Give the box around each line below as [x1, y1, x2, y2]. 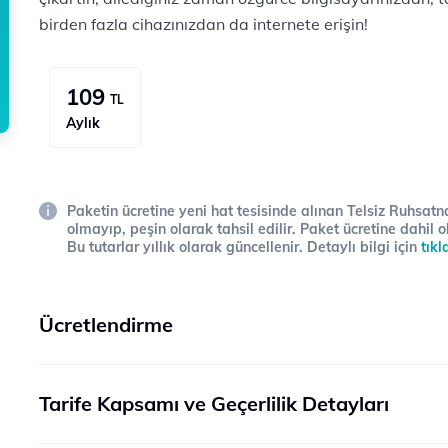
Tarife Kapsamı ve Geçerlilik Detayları [39, 391, 389, 416]
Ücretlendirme [39, 312, 173, 337]
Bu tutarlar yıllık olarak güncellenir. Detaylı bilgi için [67, 238, 421, 256]
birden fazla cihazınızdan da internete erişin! [39, 14, 368, 34]
